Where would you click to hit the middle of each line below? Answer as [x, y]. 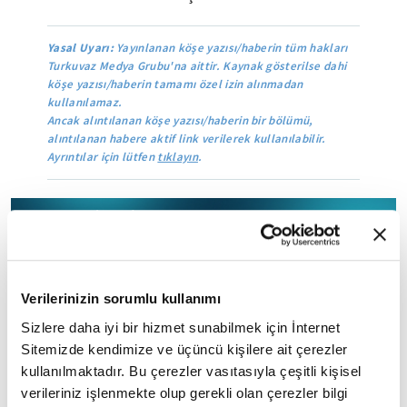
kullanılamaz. [85, 102]
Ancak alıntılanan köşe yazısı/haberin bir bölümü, [180, 120]
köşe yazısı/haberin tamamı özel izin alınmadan [175, 84]
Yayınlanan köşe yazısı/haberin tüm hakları [230, 48]
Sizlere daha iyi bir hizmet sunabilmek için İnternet [180, 327]
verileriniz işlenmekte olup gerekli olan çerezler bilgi [184, 392]
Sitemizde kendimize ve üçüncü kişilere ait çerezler [184, 349]
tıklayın [178, 157]
